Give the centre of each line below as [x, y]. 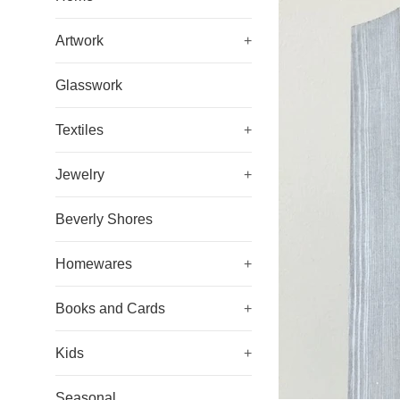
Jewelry [80, 175]
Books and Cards [110, 308]
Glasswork [89, 85]
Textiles [79, 130]
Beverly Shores [104, 219]
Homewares [94, 264]
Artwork [79, 41]
